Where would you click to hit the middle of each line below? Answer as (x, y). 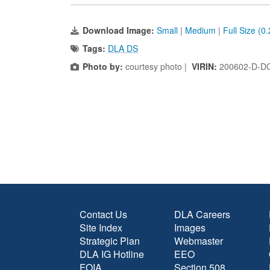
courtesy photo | (157, 66)
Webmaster (199, 241)
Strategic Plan (110, 241)
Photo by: (103, 66)
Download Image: (120, 30)
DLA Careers (202, 214)
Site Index (101, 228)
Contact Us (103, 214)
